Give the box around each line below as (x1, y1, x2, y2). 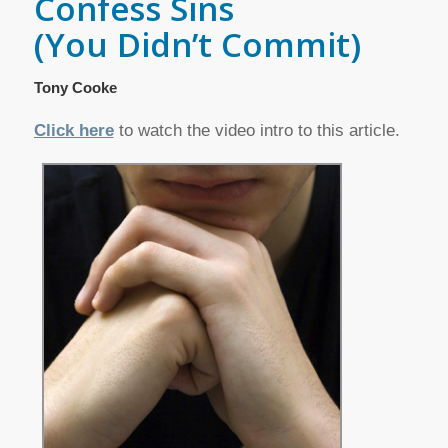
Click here (33, 121, 114, 141)
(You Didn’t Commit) (33, 22, 361, 67)
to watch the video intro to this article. (113, 121, 400, 141)
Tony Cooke (33, 79, 117, 96)
